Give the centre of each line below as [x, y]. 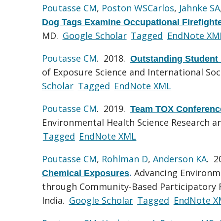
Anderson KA [180, 159]
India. [55, 200]
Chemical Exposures [86, 173]
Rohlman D [125, 159]
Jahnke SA [200, 8]
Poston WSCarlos [138, 8]
